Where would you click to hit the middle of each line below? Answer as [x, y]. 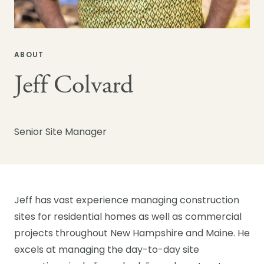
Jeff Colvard [74, 85]
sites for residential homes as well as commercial [128, 217]
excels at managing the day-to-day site [107, 250]
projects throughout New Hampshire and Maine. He [132, 234]
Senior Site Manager [60, 133]
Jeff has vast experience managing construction [127, 201]
